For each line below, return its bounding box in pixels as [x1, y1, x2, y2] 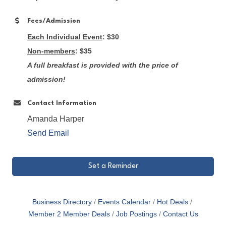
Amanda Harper [27, 115, 84, 123]
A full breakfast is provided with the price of [27, 61, 178, 69]
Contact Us [162, 210, 198, 218]
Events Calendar [97, 198, 151, 206]
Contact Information [27, 100, 96, 106]
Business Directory [32, 198, 92, 206]
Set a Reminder [88, 162, 138, 170]
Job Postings [116, 210, 157, 218]
